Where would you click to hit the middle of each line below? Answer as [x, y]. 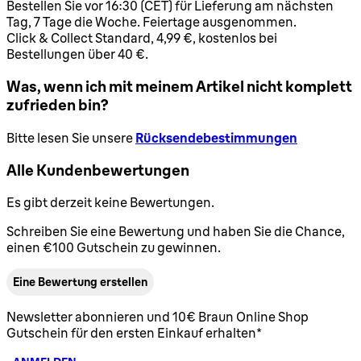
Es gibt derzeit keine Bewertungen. [110, 203]
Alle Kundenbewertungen [98, 170]
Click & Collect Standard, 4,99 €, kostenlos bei [142, 38]
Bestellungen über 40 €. [77, 54]
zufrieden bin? [57, 106]
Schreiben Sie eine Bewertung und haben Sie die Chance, [176, 232]
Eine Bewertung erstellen [80, 282]
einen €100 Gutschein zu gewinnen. [114, 248]
